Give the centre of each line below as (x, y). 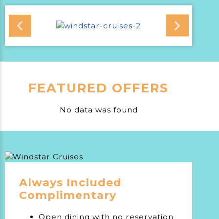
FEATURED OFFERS (99, 88)
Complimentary (68, 196)
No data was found (99, 109)
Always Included (71, 183)
